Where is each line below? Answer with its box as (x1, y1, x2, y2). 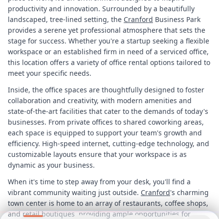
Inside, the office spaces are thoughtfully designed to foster (8, 85, 204, 94)
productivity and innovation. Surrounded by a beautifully (8, 3, 195, 13)
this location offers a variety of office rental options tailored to (8, 57, 210, 67)
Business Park (153, 14, 200, 24)
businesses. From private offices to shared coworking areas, (8, 117, 204, 127)
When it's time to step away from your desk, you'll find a (8, 176, 191, 186)
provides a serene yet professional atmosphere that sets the (8, 25, 205, 35)
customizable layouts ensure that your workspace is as (8, 149, 187, 159)
